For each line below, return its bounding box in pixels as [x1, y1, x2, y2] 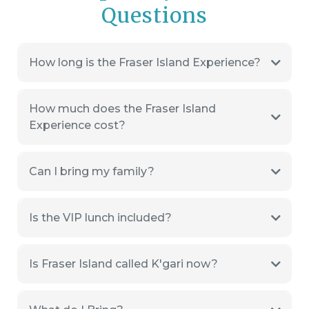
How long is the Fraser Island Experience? [28, 55, 261, 69]
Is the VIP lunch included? [28, 210, 172, 224]
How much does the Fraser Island [28, 101, 216, 115]
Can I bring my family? [28, 164, 154, 178]
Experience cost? [28, 118, 126, 132]
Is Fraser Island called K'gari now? [28, 257, 218, 270]
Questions [101, 2, 208, 29]
